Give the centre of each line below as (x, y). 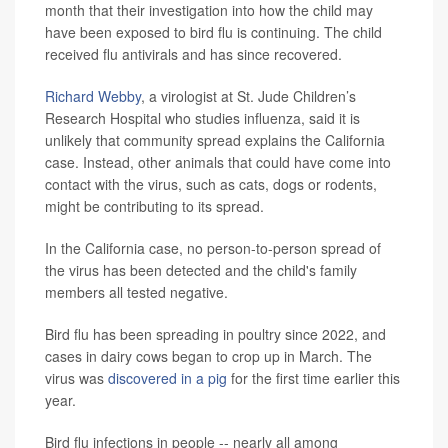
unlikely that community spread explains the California (215, 140)
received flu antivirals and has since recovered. (193, 54)
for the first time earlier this (313, 378)
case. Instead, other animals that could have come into (218, 162)
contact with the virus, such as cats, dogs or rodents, (211, 184)
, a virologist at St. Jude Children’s (248, 96)
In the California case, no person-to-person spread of (213, 248)
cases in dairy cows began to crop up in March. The (208, 356)
